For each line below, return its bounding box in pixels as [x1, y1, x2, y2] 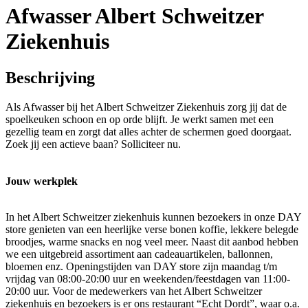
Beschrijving [5, 69, 95, 87]
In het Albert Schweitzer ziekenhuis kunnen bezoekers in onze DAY [5, 211, 301, 223]
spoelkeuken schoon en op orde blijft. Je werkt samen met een [5, 113, 274, 126]
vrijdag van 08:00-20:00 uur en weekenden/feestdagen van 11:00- [5, 273, 290, 285]
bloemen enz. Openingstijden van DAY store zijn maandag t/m [5, 261, 277, 273]
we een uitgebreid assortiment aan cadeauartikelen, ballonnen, [5, 248, 273, 261]
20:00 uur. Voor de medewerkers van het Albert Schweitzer [5, 285, 262, 298]
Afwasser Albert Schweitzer [5, 3, 263, 28]
